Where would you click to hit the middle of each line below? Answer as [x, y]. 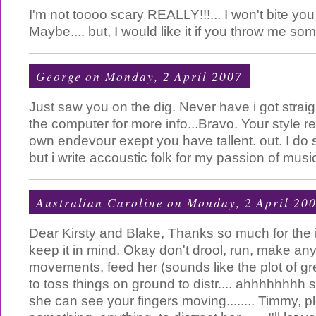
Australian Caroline [100, 202]
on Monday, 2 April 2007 [162, 76]
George [59, 76]
